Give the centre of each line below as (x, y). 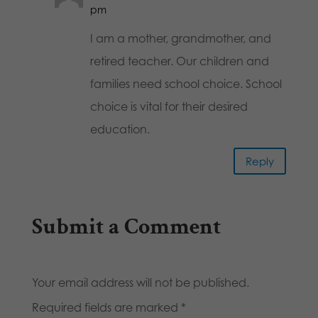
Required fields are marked (106, 308)
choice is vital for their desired (169, 107)
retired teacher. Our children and (179, 61)
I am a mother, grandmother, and (180, 39)
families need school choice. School (186, 84)
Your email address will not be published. (140, 283)
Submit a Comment (126, 227)
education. (120, 130)
